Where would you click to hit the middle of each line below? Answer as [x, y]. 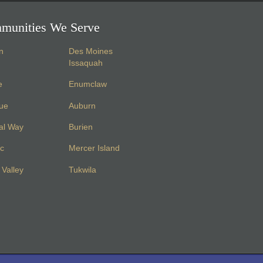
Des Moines [91, 52]
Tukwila [83, 170]
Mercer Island [95, 149]
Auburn [82, 106]
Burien [81, 127]
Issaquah [86, 63]
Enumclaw [88, 85]
